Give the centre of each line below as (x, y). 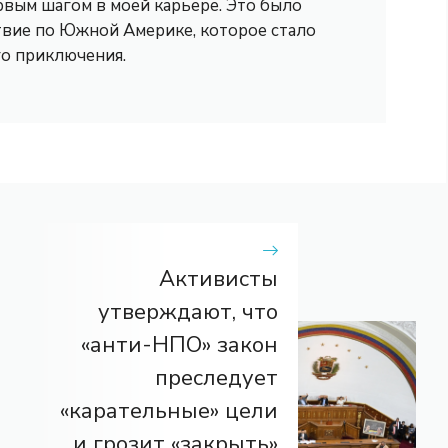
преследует (216, 377)
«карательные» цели (169, 410)
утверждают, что (188, 311)
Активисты (218, 278)
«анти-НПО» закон (179, 344)
